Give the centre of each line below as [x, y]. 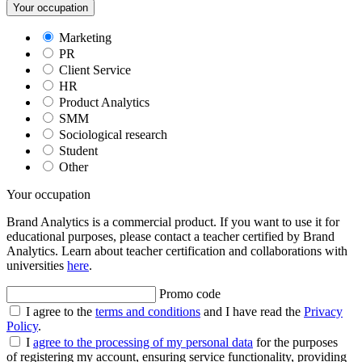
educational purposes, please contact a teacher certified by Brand [170, 237]
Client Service [93, 70]
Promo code [190, 294]
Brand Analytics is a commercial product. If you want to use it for [173, 222]
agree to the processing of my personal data [143, 343]
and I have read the [252, 312]
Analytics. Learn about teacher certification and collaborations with [177, 251]
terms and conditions [148, 312]
